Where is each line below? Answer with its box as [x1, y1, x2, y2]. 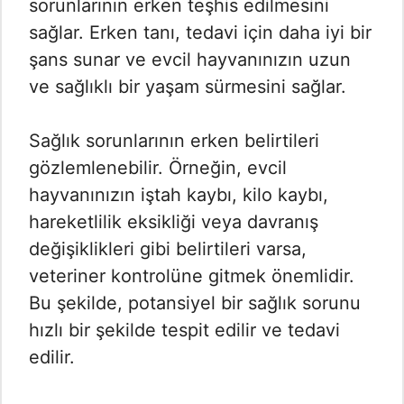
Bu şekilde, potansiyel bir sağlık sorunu [29, 292, 361, 315]
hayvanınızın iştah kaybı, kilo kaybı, [29, 184, 328, 207]
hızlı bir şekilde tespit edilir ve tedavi [29, 319, 340, 342]
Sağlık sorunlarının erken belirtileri [29, 130, 319, 152]
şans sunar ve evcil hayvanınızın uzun [29, 49, 351, 71]
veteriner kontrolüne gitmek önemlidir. [29, 265, 354, 288]
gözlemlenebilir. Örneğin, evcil [29, 157, 287, 179]
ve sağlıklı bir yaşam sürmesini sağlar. [29, 76, 346, 98]
